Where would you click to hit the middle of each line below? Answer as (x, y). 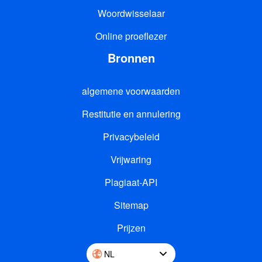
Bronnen (131, 57)
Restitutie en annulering (131, 113)
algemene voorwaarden (131, 91)
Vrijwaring (131, 159)
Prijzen (131, 227)
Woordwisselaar (131, 13)
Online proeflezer (131, 36)
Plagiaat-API (131, 182)
